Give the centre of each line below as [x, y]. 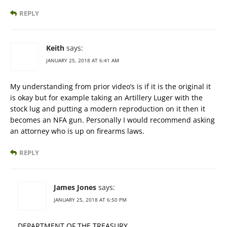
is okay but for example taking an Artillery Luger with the [106, 98]
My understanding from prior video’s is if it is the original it [110, 87]
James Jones [75, 187]
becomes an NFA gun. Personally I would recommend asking [112, 120]
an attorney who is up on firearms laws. [77, 131]
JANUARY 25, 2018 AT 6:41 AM [83, 61]
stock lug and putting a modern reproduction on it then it [108, 109]
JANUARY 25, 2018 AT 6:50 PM [90, 200]
